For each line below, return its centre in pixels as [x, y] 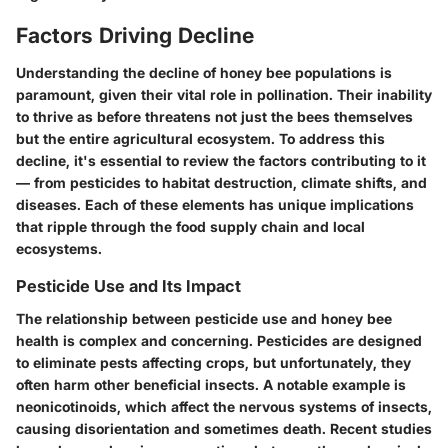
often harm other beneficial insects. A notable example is [211, 384]
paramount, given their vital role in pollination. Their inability [224, 95]
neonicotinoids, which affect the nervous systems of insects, [224, 406]
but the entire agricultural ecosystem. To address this [200, 139]
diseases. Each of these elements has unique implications [215, 205]
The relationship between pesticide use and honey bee [204, 318]
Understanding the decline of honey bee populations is [204, 73]
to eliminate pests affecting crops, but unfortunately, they [213, 362]
